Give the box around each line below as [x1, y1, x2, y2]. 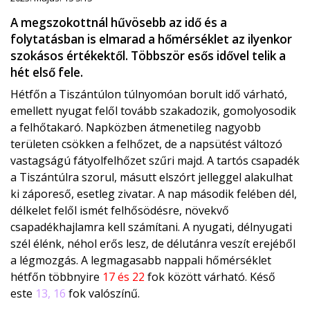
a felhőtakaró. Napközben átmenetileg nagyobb [10, 120, 261, 136]
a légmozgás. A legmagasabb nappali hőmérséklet [10, 253, 271, 268]
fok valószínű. [66, 286, 140, 302]
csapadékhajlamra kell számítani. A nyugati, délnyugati [10, 219, 292, 235]
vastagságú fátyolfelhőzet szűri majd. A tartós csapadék [10, 153, 300, 169]
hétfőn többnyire [10, 269, 102, 285]
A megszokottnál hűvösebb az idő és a [10, 15, 227, 31]
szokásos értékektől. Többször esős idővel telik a [10, 48, 286, 64]
